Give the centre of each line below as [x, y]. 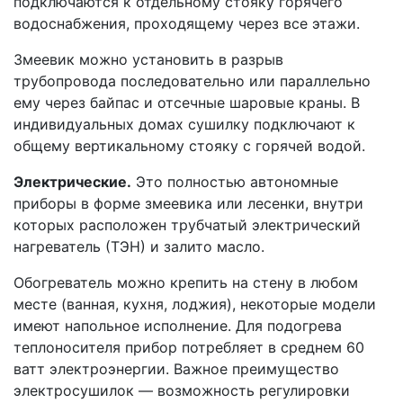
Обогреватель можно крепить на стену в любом [186, 283]
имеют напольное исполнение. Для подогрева [178, 326]
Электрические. [72, 182]
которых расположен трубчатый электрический [187, 225]
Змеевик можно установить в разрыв [148, 60]
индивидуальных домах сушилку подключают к [184, 125]
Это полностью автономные [235, 182]
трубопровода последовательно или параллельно [192, 81]
